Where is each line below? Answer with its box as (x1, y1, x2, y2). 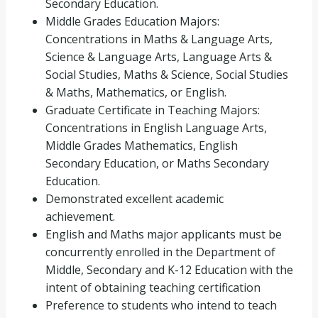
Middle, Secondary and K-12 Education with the (45, 262, 293, 278)
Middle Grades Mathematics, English (45, 138, 238, 153)
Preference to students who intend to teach (45, 297, 277, 313)
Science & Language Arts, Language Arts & (45, 49, 272, 65)
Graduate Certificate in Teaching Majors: (45, 102, 260, 118)
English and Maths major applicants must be (45, 226, 282, 242)
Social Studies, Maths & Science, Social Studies (45, 67, 288, 82)
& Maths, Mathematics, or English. (45, 84, 226, 100)
